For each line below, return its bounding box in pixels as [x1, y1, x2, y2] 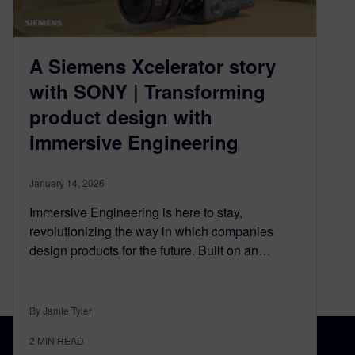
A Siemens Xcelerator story [29, 52, 276, 79]
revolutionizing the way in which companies [29, 221, 273, 240]
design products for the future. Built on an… [29, 240, 271, 259]
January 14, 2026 [29, 175, 105, 189]
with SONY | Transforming [29, 77, 265, 105]
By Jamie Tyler [29, 303, 92, 317]
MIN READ [37, 333, 84, 347]
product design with [29, 102, 212, 130]
